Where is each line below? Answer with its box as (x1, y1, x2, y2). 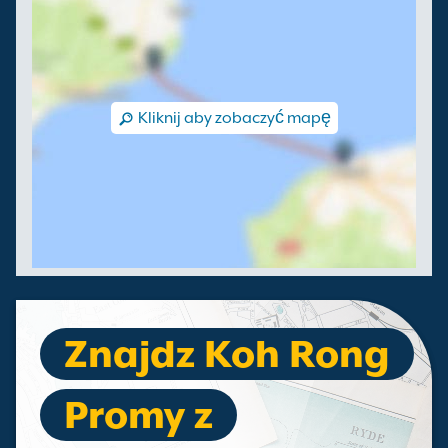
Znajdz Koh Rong (64, 332, 390, 376)
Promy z (64, 393, 213, 437)
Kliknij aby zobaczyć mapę (137, 109, 331, 127)
